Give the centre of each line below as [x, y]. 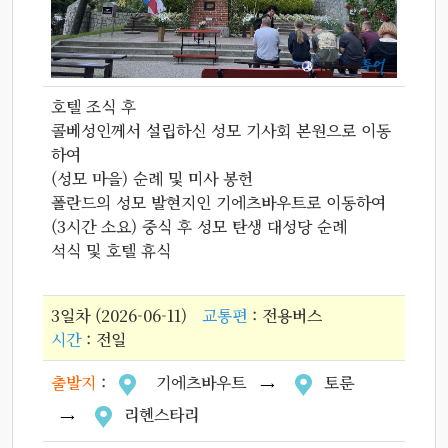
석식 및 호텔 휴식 [111, 250]
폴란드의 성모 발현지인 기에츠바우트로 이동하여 [218, 202]
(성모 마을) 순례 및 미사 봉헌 [152, 178]
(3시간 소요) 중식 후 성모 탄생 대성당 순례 [199, 226]
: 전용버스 [284, 315]
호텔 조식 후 [93, 106]
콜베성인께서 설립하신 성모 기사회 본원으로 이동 [221, 130]
